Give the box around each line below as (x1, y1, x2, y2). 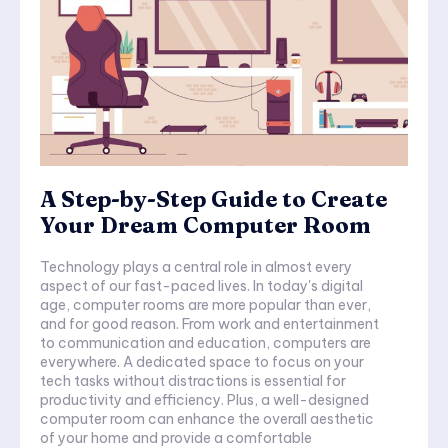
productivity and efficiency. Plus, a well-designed (40, 391, 369, 410)
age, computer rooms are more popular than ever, (40, 296, 371, 315)
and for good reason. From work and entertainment (40, 315, 379, 334)
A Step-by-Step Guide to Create (40, 185, 387, 214)
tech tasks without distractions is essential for (40, 372, 346, 391)
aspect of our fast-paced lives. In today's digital (40, 277, 363, 296)
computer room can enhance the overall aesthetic (40, 410, 374, 429)
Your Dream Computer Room (40, 211, 371, 240)
